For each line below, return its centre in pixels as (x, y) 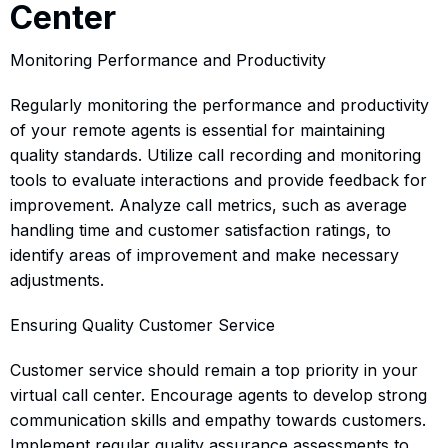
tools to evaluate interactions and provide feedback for (218, 179)
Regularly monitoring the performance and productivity (219, 104)
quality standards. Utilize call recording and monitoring (215, 154)
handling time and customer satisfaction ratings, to (200, 229)
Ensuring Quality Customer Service (142, 324)
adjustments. (57, 279)
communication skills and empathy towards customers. (218, 419)
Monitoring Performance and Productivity (168, 59)
